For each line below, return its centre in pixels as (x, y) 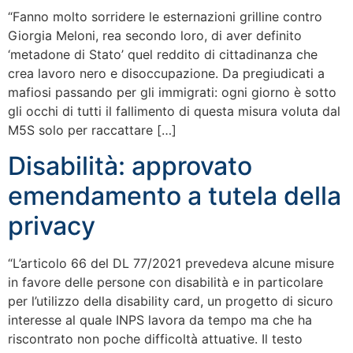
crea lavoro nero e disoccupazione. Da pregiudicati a (166, 74)
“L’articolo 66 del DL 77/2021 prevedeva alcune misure (171, 263)
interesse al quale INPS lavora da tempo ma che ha (160, 320)
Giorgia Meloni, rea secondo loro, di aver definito (155, 36)
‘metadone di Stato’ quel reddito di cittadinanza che (163, 55)
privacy (52, 225)
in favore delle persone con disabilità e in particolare (165, 282)
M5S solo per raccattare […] (92, 130)
